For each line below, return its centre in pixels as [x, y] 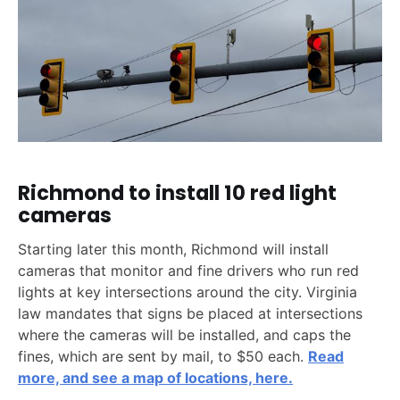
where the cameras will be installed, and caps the [184, 334]
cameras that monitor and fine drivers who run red [188, 270]
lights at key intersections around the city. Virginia [187, 292]
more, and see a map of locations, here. [155, 377]
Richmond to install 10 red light [177, 193]
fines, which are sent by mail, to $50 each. [163, 356]
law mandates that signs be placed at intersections [190, 313]
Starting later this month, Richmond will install [173, 249]
